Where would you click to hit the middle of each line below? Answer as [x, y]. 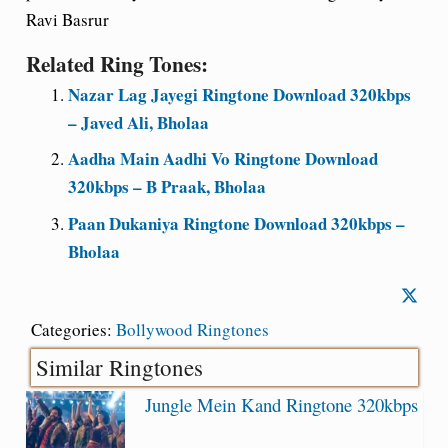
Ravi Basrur [67, 19]
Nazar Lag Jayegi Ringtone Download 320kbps [239, 94]
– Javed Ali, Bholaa [138, 122]
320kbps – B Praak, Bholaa [167, 186]
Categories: [73, 329]
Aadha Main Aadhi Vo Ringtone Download [223, 158]
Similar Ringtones [119, 366]
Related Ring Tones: [116, 63]
